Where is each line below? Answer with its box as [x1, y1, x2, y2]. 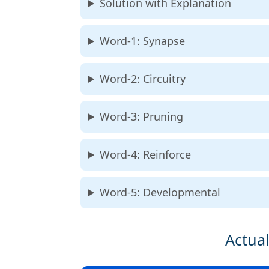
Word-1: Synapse [99, 34, 185, 48]
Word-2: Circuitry [99, 71, 186, 86]
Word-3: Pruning [99, 109, 183, 124]
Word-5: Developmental [99, 185, 220, 199]
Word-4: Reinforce [99, 147, 191, 162]
